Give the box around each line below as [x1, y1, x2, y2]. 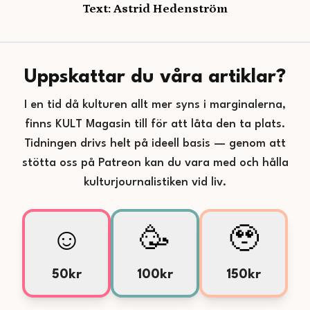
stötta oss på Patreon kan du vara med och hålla [21, 157, 289, 169]
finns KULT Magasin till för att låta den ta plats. [25, 118, 285, 130]
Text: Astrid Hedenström [82, 2, 228, 16]
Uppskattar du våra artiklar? [24, 68, 286, 87]
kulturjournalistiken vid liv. [84, 176, 226, 188]
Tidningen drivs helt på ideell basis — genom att [24, 138, 286, 149]
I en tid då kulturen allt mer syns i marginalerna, [24, 99, 286, 111]
